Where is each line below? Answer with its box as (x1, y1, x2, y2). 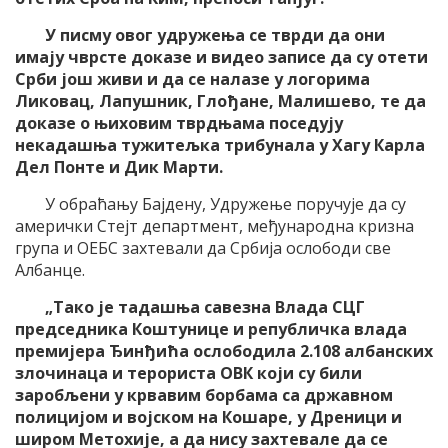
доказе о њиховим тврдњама (15, 111, 265, 134)
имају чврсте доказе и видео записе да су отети (15, 45, 428, 68)
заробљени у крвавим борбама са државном (15, 383, 393, 406)
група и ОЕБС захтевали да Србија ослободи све (15, 236, 391, 259)
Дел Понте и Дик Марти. (15, 155, 223, 178)
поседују (269, 111, 343, 134)
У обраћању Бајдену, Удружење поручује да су (45, 192, 406, 215)
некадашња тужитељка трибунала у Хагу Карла (15, 133, 425, 156)
